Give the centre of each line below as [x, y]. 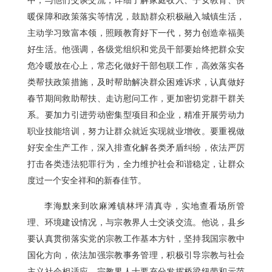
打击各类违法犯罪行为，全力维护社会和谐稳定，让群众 [136, 165]
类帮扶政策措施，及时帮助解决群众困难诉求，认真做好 [136, 83]
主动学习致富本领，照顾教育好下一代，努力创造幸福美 [136, 33]
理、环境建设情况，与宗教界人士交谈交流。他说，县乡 [136, 223]
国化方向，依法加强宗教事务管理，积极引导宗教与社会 [136, 256]
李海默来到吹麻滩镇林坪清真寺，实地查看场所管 [144, 206]
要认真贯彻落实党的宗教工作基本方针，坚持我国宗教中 [136, 239]
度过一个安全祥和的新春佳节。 [87, 181]
